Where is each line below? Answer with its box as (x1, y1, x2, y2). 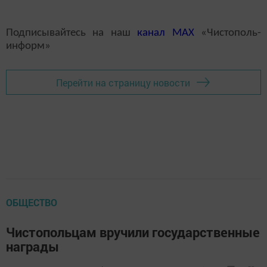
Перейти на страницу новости (56, 76, 190, 89)
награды (6, 238, 59, 256)
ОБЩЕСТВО (6, 196, 57, 209)
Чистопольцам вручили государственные (6, 223, 260, 241)
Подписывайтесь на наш (6, 27, 138, 39)
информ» (6, 41, 51, 52)
